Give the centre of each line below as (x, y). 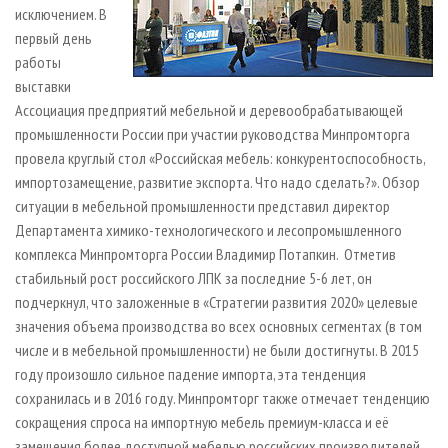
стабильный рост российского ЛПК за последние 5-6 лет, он (193, 277)
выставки (43, 85)
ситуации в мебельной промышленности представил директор (202, 205)
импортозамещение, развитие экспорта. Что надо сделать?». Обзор (217, 181)
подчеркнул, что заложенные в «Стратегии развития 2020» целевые (216, 301)
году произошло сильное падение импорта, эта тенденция (190, 373)
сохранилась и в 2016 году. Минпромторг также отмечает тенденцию (222, 397)
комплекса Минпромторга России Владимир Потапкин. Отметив (205, 253)
